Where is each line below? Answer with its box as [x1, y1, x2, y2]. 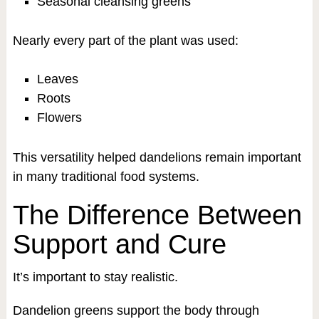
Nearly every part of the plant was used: [12, 33, 239, 48]
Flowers [36, 110, 82, 125]
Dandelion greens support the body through [12, 303, 259, 318]
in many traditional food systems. [12, 169, 199, 184]
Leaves [36, 72, 78, 87]
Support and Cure [12, 229, 226, 259]
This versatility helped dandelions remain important [12, 150, 301, 164]
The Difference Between [12, 199, 302, 230]
